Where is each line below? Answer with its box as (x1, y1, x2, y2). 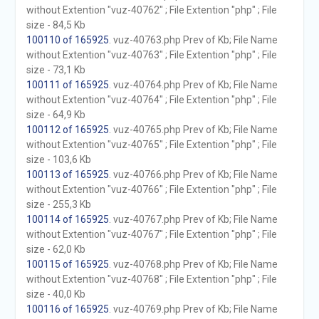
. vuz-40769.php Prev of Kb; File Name (108, 303, 278, 315)
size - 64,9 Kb (26, 109, 85, 120)
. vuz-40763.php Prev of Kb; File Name (108, 34, 278, 46)
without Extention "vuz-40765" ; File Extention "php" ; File (26, 139, 277, 150)
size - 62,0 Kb (26, 244, 85, 255)
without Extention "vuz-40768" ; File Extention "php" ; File (26, 273, 277, 285)
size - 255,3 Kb (26, 199, 91, 210)
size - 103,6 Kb (26, 154, 91, 165)
